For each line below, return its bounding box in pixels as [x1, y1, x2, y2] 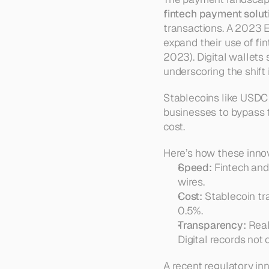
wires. [178, 175, 205, 189]
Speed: [178, 160, 212, 174]
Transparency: [178, 218, 246, 232]
